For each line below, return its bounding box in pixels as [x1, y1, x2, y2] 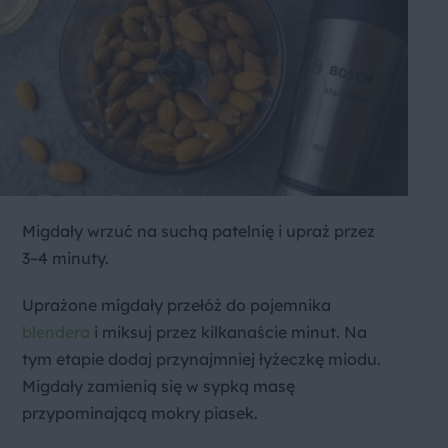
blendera [22, 322, 90, 343]
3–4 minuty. [22, 248, 109, 269]
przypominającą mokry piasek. [22, 403, 258, 424]
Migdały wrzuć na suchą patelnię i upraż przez [22, 221, 375, 242]
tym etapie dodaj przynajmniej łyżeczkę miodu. [22, 349, 381, 370]
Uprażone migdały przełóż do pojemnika [22, 295, 331, 316]
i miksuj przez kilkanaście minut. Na [90, 322, 367, 343]
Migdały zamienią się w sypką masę [22, 376, 295, 397]
